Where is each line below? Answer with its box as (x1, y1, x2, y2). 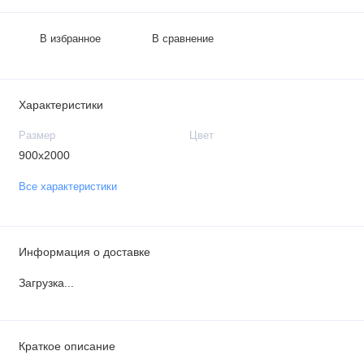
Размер (18, 130, 55, 142)
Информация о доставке (18, 245, 150, 258)
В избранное (39, 32, 101, 45)
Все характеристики (18, 180, 117, 193)
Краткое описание (18, 339, 115, 353)
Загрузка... (18, 276, 74, 289)
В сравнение (152, 32, 214, 45)
